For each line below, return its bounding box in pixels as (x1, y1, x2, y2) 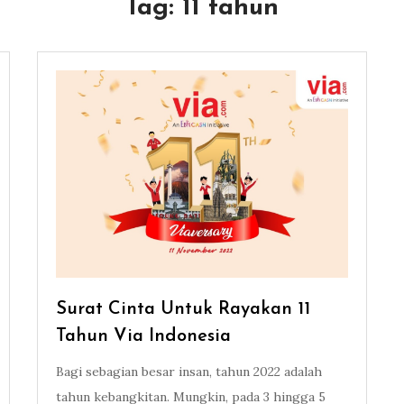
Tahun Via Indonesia (55, 327, 231, 346)
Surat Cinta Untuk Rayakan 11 (55, 300, 310, 319)
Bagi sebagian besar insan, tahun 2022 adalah (55, 363, 322, 381)
